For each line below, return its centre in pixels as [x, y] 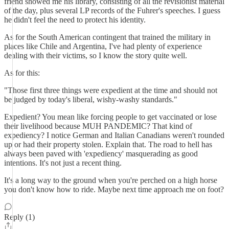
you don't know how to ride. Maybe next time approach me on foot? [114, 189]
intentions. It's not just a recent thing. [63, 163]
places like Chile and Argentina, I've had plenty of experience [103, 46]
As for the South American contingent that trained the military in [107, 37]
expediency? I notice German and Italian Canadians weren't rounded [114, 135]
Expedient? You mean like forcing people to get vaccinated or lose [110, 117]
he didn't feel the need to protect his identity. [75, 20]
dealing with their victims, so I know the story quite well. [96, 55]
